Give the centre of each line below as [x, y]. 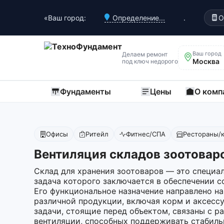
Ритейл [97, 134]
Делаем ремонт [145, 54]
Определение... [139, 17]
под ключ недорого [150, 61]
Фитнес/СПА [146, 134]
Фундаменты [85, 91]
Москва [206, 61]
